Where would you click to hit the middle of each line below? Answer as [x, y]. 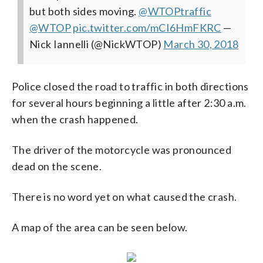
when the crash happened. [75, 119]
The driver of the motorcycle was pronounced [122, 149]
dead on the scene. [57, 166]
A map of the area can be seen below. [100, 227]
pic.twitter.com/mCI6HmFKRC [147, 27]
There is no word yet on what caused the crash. [124, 196]
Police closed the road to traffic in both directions [130, 86]
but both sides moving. [84, 11]
